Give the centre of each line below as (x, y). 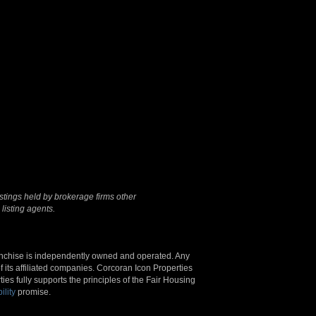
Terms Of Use (235, 66)
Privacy (281, 66)
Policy (253, 78)
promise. (34, 292)
